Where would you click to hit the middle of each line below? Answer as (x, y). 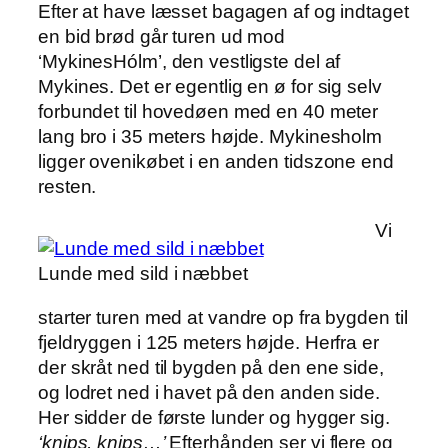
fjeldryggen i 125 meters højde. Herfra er (208, 342)
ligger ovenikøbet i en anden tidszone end (216, 162)
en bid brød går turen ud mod (162, 37)
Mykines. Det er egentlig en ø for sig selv (210, 87)
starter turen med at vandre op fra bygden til (223, 317)
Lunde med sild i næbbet (143, 274)
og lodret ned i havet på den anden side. (209, 392)
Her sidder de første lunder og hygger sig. (214, 417)
